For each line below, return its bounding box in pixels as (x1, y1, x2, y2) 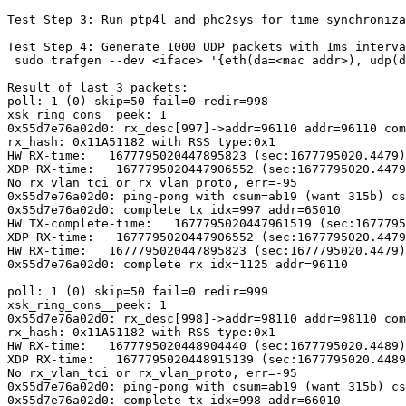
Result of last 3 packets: (7, 81, 188, 94)
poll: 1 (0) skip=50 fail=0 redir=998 (7, 94, 268, 108)
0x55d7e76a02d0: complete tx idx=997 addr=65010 (7, 203, 341, 217)
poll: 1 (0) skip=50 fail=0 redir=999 (7, 285, 268, 298)
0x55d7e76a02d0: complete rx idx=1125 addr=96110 (7, 257, 348, 271)
